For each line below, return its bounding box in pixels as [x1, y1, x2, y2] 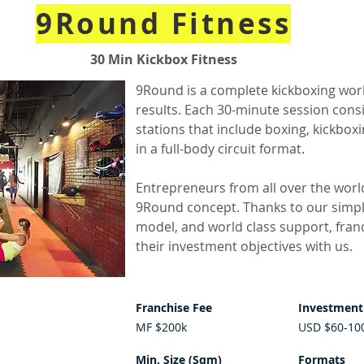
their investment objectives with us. [136, 237, 353, 255]
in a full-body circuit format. [136, 140, 305, 158]
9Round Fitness [36, 4, 291, 43]
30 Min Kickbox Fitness [89, 50, 237, 68]
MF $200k [136, 319, 187, 335]
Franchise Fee [136, 300, 212, 315]
